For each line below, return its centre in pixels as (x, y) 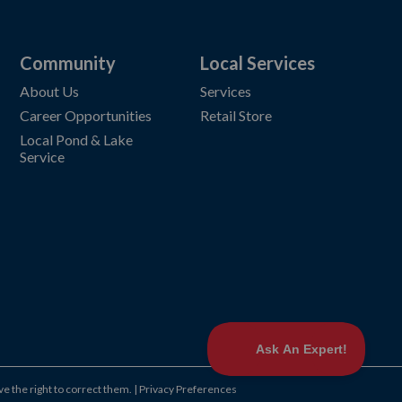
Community (67, 63)
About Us (49, 91)
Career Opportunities (85, 115)
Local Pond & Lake (76, 140)
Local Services (257, 63)
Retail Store (236, 115)
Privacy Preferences (188, 389)
